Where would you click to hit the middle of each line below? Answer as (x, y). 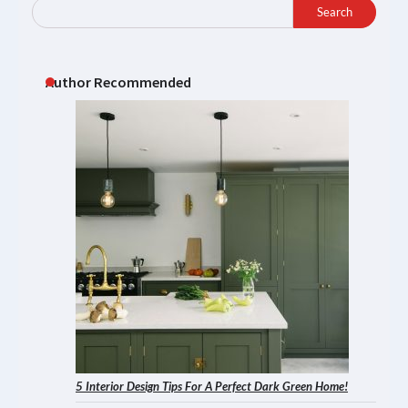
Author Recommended (118, 82)
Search (335, 12)
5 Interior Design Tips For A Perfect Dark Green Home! (212, 386)
